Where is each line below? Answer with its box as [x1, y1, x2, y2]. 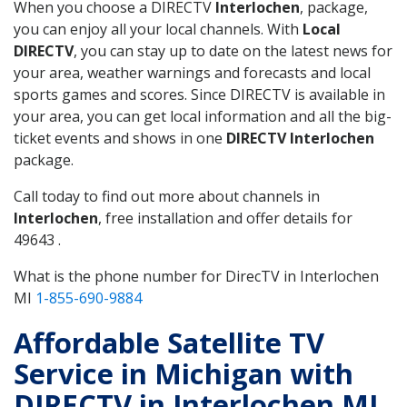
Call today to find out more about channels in [14, 185, 320, 206]
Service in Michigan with [14, 353, 353, 392]
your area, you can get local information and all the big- [14, 105, 392, 126]
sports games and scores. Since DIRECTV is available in [14, 84, 385, 104]
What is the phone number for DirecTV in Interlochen [14, 265, 379, 286]
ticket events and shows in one [14, 127, 226, 148]
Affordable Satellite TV [14, 323, 324, 362]
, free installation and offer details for [98, 207, 352, 228]
